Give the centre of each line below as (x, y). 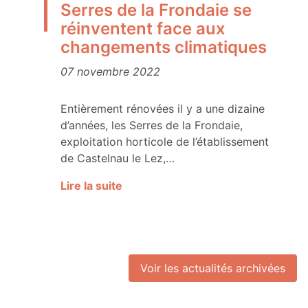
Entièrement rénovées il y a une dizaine (163, 109)
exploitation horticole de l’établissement (165, 142)
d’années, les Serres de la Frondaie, (152, 125)
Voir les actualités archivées (213, 268)
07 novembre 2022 (110, 72)
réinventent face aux (143, 29)
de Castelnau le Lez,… (118, 158)
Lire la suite (91, 186)
